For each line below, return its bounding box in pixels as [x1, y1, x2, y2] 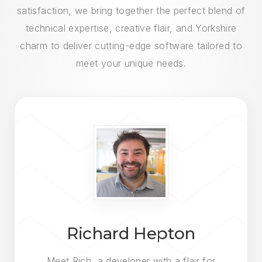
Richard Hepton [66, 223, 196, 243]
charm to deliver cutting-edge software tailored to [20, 40, 242, 51]
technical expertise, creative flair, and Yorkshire [25, 22, 237, 34]
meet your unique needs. [76, 57, 187, 69]
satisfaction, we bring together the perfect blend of [17, 5, 246, 16]
